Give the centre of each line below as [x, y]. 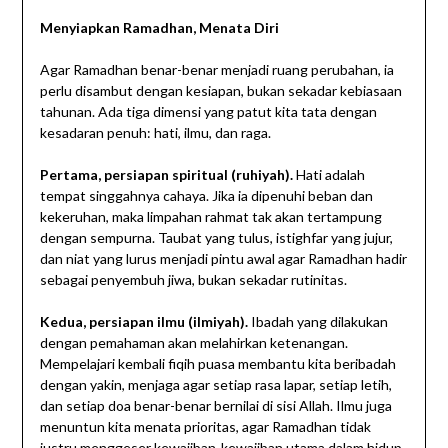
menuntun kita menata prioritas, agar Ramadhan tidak [205, 427]
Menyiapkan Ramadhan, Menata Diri [159, 28]
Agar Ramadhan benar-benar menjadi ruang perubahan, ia [216, 70]
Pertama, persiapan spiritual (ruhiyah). [167, 175]
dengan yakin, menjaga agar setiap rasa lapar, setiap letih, [215, 385]
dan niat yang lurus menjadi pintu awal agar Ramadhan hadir [223, 259]
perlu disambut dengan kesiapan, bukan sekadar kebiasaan [220, 91]
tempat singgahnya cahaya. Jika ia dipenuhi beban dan [206, 196]
